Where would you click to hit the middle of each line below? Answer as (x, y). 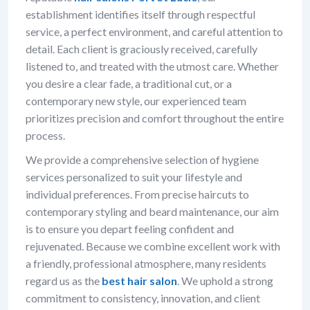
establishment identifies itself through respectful (140, 14)
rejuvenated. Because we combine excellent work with (153, 246)
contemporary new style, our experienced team (136, 100)
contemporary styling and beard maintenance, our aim (152, 211)
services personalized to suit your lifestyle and (134, 176)
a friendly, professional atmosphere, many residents (146, 263)
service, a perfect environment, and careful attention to (154, 31)
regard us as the (64, 280)
